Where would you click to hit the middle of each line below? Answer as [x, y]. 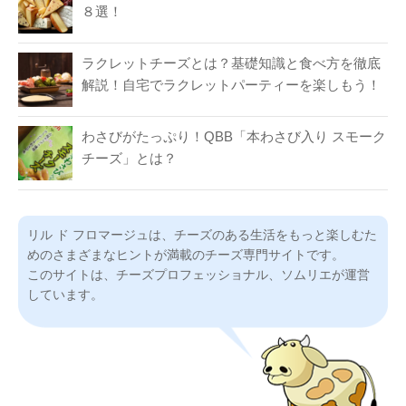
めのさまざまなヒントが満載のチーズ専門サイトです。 [186, 255]
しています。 [65, 295]
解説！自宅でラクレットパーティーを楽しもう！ [231, 85]
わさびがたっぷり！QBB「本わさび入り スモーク [234, 136]
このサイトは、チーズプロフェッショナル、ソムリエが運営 [198, 275]
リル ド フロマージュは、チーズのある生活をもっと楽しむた [202, 235]
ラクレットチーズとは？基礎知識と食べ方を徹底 [231, 63]
